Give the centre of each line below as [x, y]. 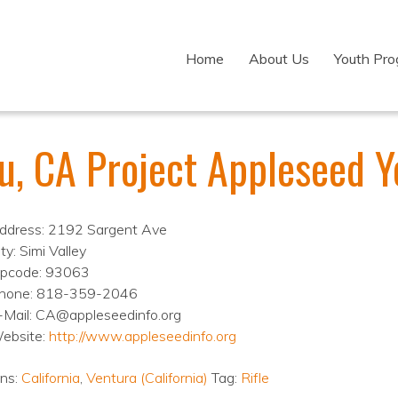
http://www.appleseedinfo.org [142, 336]
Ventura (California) [147, 378]
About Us [279, 59]
